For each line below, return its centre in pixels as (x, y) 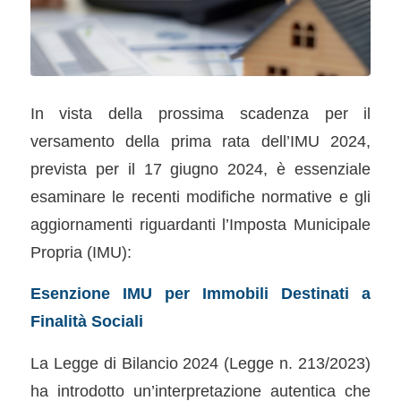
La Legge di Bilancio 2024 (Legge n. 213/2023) (200, 363)
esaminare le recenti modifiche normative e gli (200, 196)
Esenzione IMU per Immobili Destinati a (200, 294)
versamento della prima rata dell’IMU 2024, (200, 141)
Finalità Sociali (86, 321)
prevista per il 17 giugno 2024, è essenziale (200, 168)
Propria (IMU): (81, 252)
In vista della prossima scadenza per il (200, 113)
